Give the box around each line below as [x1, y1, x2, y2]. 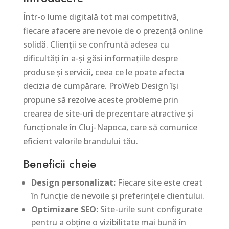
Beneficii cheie [22, 155, 96, 172]
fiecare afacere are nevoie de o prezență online [22, 25, 203, 36]
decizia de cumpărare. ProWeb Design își [22, 80, 178, 91]
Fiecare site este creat [115, 177, 202, 188]
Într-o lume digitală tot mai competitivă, [22, 11, 179, 22]
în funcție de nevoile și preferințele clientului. [31, 190, 204, 201]
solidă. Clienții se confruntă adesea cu [22, 39, 169, 50]
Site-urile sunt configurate [98, 203, 202, 215]
